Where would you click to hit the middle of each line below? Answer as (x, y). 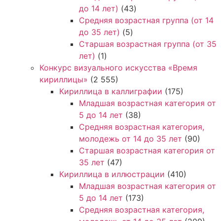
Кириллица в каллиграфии (111, 91)
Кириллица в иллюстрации (112, 174)
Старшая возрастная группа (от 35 (148, 44)
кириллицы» (64, 79)
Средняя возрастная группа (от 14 (146, 20)
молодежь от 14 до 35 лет (130, 138)
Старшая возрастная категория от (147, 150)
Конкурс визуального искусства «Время (118, 67)
